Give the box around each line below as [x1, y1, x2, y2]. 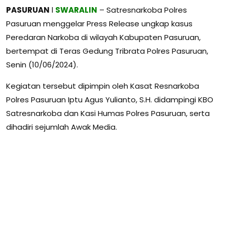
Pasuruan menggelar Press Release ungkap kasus [6, 18, 193, 29]
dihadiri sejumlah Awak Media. [6, 121, 117, 132]
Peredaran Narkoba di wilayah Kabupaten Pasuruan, [6, 31, 201, 43]
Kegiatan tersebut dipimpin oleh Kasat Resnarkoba [6, 80, 199, 91]
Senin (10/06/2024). [6, 59, 78, 70]
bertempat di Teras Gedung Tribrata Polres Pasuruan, [6, 45, 208, 56]
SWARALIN [55, 4, 97, 15]
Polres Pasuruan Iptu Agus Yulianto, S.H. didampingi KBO [6, 94, 213, 105]
